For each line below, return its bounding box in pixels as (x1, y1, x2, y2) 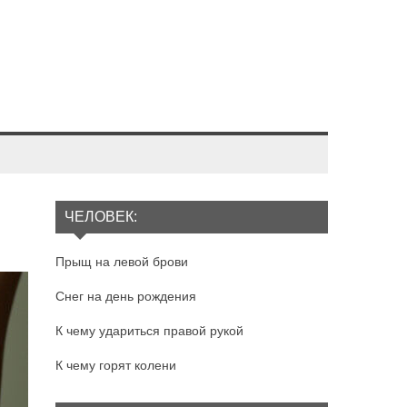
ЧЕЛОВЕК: (65, 209, 137, 224)
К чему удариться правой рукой (55, 323, 243, 338)
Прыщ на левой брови (55, 254, 188, 269)
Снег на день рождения (55, 289, 196, 303)
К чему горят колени (55, 358, 176, 372)
